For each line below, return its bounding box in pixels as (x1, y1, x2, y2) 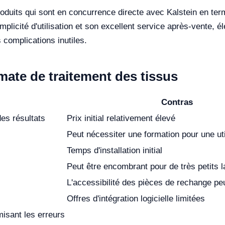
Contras (161, 97, 193, 107)
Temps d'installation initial (67, 146, 162, 155)
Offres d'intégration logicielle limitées (67, 194, 205, 203)
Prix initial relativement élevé (67, 114, 175, 123)
